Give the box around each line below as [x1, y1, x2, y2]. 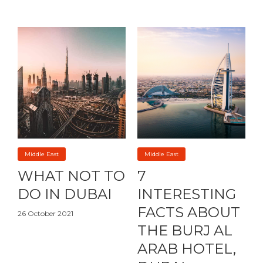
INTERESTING [137, 186, 236, 203]
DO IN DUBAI [18, 186, 112, 203]
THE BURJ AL [137, 222, 232, 240]
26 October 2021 [18, 209, 73, 218]
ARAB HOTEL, [137, 240, 236, 258]
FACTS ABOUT [137, 204, 240, 221]
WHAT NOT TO [18, 167, 125, 185]
